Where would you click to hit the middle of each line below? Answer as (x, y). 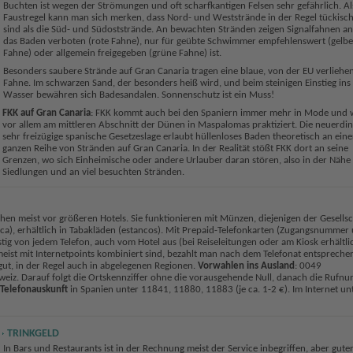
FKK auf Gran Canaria (46, 113)
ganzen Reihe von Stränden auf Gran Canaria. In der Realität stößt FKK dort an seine (175, 148)
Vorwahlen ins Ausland (246, 266)
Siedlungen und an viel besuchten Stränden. (93, 172)
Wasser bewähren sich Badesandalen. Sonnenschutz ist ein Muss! (138, 95)
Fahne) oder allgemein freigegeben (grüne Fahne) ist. (112, 53)
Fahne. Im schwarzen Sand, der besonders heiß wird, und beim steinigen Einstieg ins (176, 83)
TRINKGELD (33, 334)
